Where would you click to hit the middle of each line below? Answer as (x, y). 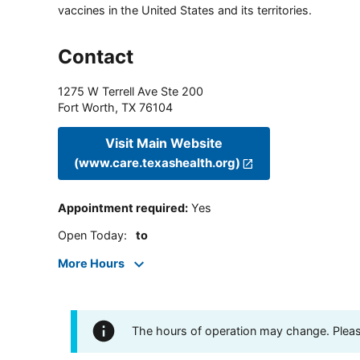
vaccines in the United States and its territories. (185, 10)
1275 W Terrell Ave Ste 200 (131, 91)
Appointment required (121, 208)
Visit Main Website (164, 143)
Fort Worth (86, 107)
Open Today (91, 235)
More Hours (91, 263)
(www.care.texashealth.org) (157, 163)
